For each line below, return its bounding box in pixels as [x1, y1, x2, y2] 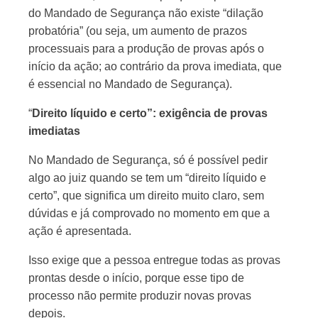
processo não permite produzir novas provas [28, 290, 251, 302]
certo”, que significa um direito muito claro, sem [28, 190, 264, 202]
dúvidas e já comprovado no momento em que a [28, 207, 270, 219]
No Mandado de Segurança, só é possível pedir [28, 154, 268, 166]
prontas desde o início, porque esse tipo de [28, 272, 244, 284]
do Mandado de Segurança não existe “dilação [28, 7, 263, 19]
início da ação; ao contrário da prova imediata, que [28, 60, 282, 72]
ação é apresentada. [28, 225, 131, 237]
